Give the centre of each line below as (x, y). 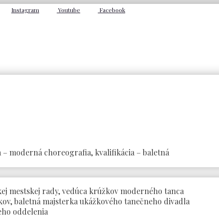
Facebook (112, 10)
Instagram (25, 10)
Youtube (69, 10)
